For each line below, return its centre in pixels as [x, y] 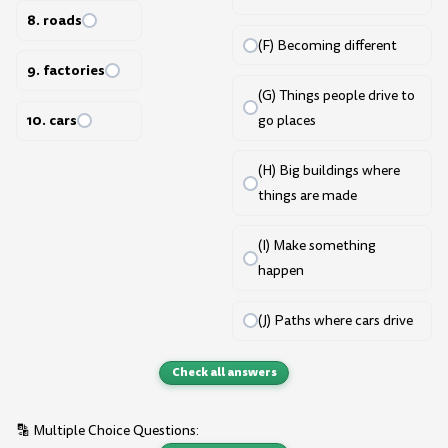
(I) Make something [316, 246]
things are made [307, 195]
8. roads [54, 20]
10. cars [51, 120]
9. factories [65, 70]
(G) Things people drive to [336, 95]
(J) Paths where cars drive [335, 321]
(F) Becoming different [327, 45]
